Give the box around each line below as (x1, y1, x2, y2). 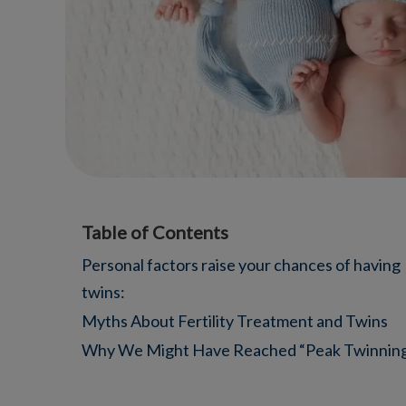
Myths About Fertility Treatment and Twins (82, 310, 388, 331)
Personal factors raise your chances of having (82, 254, 401, 275)
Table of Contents (82, 220, 228, 243)
